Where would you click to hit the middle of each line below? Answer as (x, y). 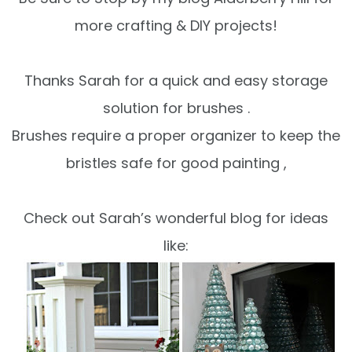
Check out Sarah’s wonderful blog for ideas (176, 218)
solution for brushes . (176, 108)
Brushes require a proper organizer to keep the (176, 135)
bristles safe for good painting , (176, 163)
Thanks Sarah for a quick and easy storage (176, 80)
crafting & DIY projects (194, 25)
